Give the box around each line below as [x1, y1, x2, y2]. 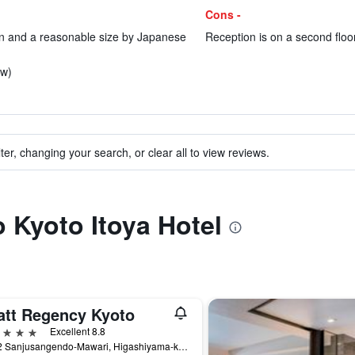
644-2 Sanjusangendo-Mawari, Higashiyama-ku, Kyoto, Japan [177, 339, 188, 353]
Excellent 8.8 [49, 324, 105, 338]
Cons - [204, 6, 241, 22]
